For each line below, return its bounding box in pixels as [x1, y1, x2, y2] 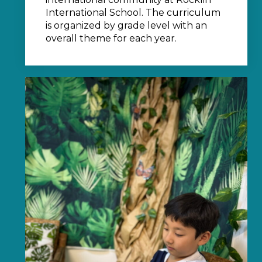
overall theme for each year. [46, 32, 177, 44]
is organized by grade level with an [46, 19, 207, 31]
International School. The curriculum [46, 6, 220, 18]
